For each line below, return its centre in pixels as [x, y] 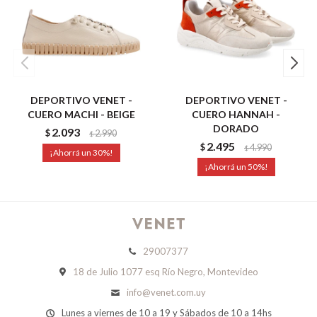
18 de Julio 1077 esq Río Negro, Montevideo [165, 272]
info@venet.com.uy [166, 292]
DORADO [236, 128]
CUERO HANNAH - [236, 114]
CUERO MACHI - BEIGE [81, 114]
